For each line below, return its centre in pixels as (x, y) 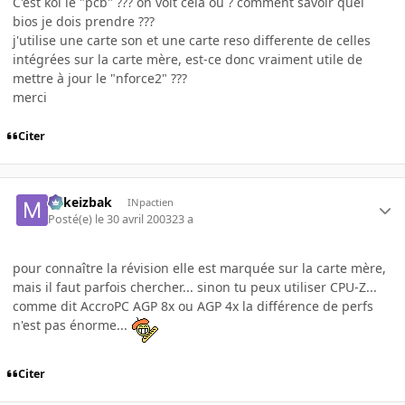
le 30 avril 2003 (134, 219)
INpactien (150, 202)
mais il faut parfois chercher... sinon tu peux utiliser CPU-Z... (195, 287)
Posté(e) (72, 219)
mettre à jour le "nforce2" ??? (100, 79)
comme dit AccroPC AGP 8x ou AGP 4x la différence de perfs (193, 306)
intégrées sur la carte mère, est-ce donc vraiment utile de (188, 60)
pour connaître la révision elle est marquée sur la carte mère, (199, 268)
